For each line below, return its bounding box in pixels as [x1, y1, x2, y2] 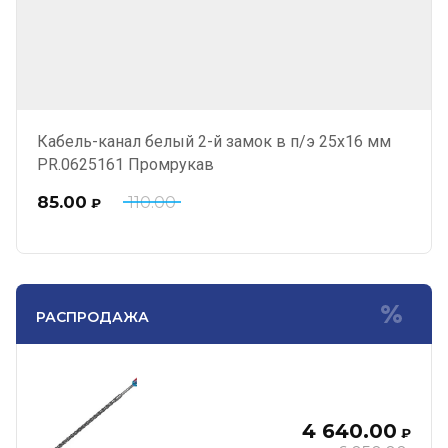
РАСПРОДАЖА [36, 308, 149, 326]
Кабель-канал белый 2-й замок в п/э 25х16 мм [37, 132, 391, 151]
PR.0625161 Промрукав [37, 155, 214, 174]
